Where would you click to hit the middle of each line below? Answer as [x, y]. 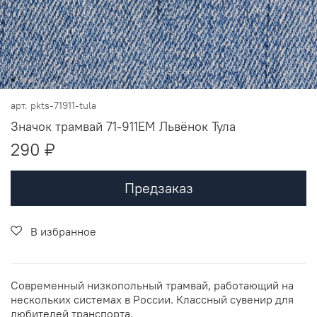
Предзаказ [158, 188]
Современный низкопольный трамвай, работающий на [152, 285]
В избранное [63, 231]
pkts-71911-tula [63, 105]
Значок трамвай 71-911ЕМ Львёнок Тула [123, 126]
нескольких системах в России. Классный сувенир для [152, 299]
